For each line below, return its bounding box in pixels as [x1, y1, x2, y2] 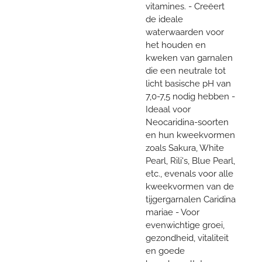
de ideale [146, 13, 183, 25]
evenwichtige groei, [146, 219, 225, 230]
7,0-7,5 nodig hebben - [146, 91, 235, 102]
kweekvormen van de [146, 181, 234, 192]
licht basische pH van [146, 78, 231, 89]
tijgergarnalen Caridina [146, 194, 236, 205]
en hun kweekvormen [146, 129, 235, 140]
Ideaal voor [146, 104, 191, 115]
